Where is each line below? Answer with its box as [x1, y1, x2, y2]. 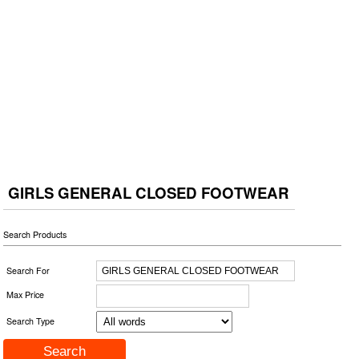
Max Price [6, 288, 45, 301]
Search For [6, 264, 50, 276]
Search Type [6, 314, 55, 327]
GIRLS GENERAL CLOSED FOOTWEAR [8, 181, 290, 204]
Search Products [3, 228, 67, 240]
